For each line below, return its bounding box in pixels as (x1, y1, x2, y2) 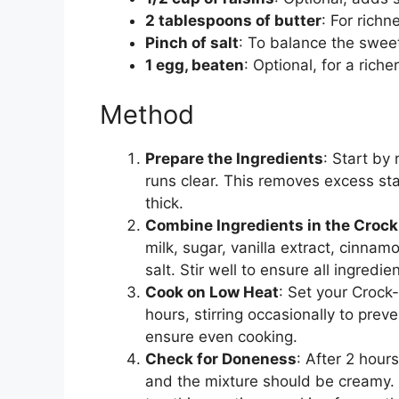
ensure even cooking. (145, 327, 297, 346)
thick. (145, 193, 183, 212)
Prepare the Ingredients (145, 149, 323, 167)
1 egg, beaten (145, 56, 244, 75)
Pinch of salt (145, 34, 239, 53)
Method (100, 98, 194, 130)
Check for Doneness (145, 349, 297, 368)
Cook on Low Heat (145, 282, 279, 301)
